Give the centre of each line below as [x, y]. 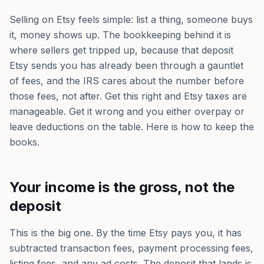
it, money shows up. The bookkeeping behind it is [120, 35]
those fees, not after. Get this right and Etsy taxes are [128, 96]
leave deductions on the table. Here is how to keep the [132, 127]
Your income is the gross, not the [122, 187]
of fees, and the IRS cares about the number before [127, 81]
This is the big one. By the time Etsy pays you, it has [126, 233]
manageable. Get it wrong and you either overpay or [127, 111]
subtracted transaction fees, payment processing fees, [131, 248]
